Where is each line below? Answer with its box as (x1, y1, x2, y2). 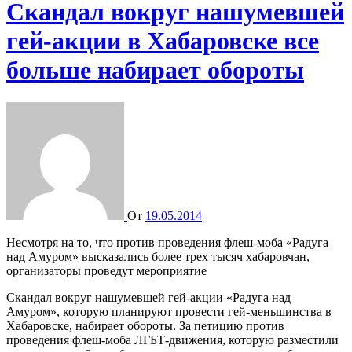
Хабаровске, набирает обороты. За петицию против (6, 318, 284, 332)
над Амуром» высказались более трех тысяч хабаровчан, (6, 249, 310, 263)
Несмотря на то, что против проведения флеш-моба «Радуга (6, 235, 16, 249)
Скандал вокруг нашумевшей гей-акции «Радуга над (6, 290, 291, 304)
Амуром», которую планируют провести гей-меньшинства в (6, 304, 332, 318)
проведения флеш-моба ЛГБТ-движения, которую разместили (6, 332, 339, 346)
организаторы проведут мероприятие (6, 263, 207, 277)
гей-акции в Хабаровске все (6, 27, 319, 56)
